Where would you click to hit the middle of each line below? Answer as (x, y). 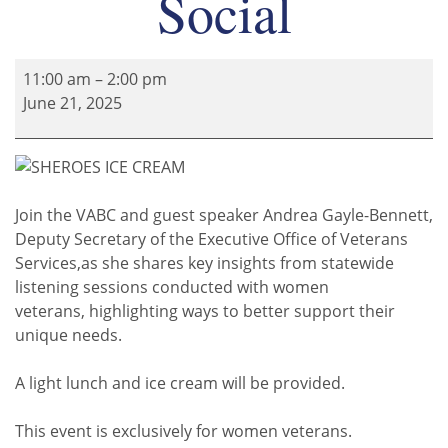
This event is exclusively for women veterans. (183, 430)
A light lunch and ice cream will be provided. (180, 382)
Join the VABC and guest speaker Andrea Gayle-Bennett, (224, 214)
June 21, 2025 (72, 103)
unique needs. (68, 334)
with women (281, 286)
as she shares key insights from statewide (237, 262)
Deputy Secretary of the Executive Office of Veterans (211, 238)
